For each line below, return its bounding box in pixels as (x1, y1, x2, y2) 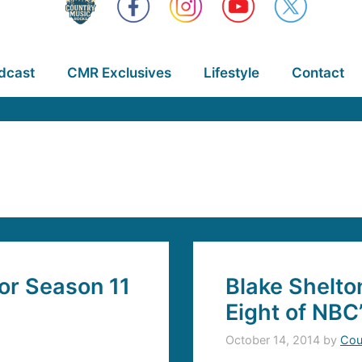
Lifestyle (203, 65, 259, 81)
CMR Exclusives (66, 65, 171, 81)
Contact (291, 65, 344, 81)
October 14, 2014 (225, 333, 320, 347)
